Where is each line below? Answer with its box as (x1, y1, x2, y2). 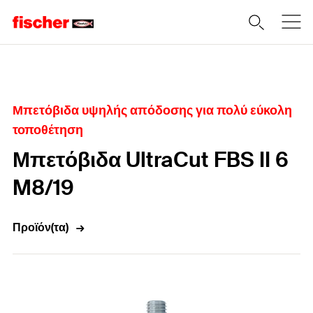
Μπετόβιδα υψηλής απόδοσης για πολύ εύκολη (13, 102, 292, 119)
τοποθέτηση (13, 122, 83, 138)
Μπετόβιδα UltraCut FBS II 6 (13, 146, 289, 173)
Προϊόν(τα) (13, 220, 68, 235)
